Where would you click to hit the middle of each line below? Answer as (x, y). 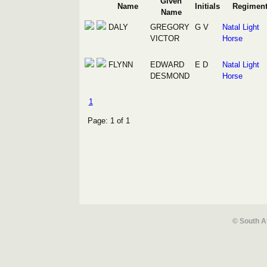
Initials (207, 6)
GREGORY (170, 27)
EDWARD (167, 65)
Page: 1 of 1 (108, 120)
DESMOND (170, 76)
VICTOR (164, 38)
